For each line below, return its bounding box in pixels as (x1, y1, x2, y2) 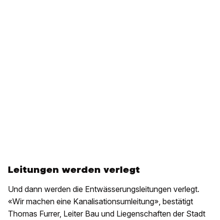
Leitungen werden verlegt (8, 163, 140, 176)
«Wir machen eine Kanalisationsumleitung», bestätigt (8, 196, 193, 206)
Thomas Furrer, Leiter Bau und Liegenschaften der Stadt (8, 208, 205, 219)
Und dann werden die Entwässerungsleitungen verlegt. (8, 184, 199, 194)
